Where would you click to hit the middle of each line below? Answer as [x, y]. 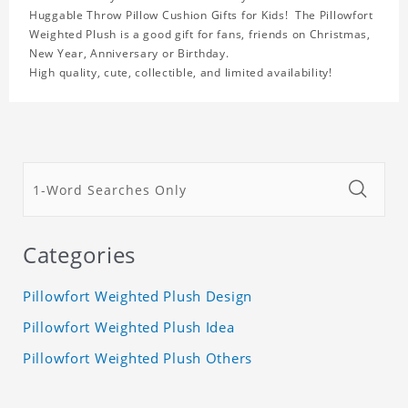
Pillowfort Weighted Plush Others [138, 358]
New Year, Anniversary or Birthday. [129, 54]
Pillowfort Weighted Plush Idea [129, 327]
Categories [80, 255]
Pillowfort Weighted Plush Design [138, 296]
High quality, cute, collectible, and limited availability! [181, 73]
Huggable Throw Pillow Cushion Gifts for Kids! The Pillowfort [201, 15]
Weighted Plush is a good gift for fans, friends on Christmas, [200, 35]
